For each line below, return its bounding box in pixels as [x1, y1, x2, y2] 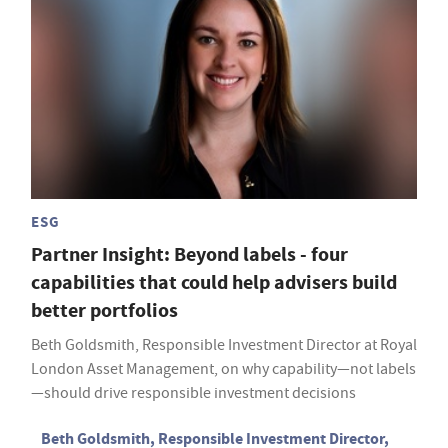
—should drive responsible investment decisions [31, 383, 356, 404]
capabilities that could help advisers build [31, 269, 397, 297]
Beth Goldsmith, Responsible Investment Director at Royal [31, 335, 417, 356]
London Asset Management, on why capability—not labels [31, 359, 416, 380]
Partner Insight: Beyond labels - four [31, 241, 348, 269]
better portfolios [31, 297, 178, 325]
